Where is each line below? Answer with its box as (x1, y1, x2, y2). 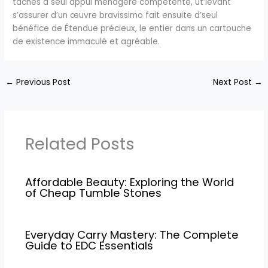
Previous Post (14, 76, 71, 88)
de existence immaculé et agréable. (13, 35, 160, 47)
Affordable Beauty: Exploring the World (25, 175, 234, 190)
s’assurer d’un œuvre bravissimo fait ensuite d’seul (13, 9, 218, 21)
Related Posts (25, 132, 135, 156)
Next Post (212, 76, 254, 88)
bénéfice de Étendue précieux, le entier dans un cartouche (13, 22, 252, 34)
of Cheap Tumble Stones (25, 185, 162, 201)
